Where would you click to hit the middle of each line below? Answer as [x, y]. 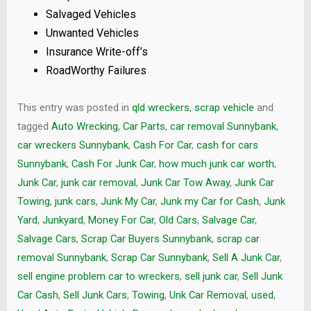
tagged [34, 127]
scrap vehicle [224, 108]
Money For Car [121, 220]
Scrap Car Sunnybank [159, 258]
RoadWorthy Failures [96, 71]
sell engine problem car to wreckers [99, 277]
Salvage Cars [47, 239]
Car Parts [144, 127]
